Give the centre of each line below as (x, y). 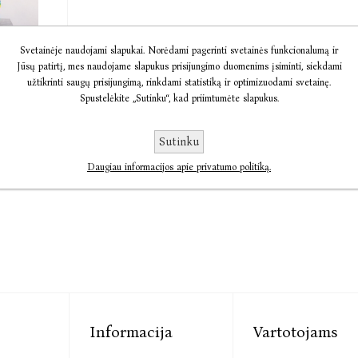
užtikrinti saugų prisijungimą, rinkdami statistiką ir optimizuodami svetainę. (179, 82)
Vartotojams (296, 332)
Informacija (131, 332)
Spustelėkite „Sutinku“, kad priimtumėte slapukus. (179, 98)
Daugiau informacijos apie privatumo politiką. (179, 167)
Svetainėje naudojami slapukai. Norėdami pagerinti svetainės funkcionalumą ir (179, 50)
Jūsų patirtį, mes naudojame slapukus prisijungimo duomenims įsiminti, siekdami (179, 66)
